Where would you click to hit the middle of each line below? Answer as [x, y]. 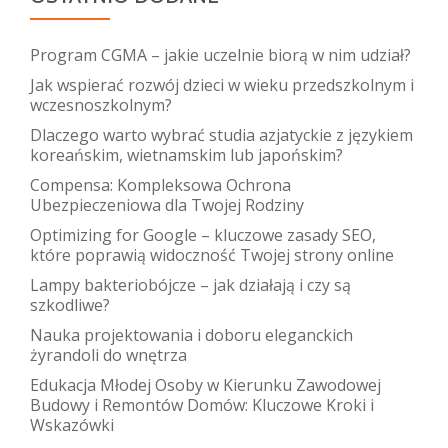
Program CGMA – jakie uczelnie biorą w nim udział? [220, 54]
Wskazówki [72, 424]
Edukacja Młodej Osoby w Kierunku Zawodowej [205, 384]
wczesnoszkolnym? [101, 104]
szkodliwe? [70, 304]
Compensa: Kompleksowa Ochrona [160, 184]
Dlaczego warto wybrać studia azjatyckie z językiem [221, 134]
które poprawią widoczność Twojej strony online [212, 254]
